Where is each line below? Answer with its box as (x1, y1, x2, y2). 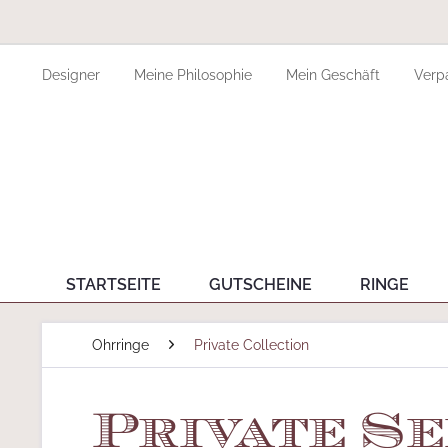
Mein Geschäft (286, 67, 384, 83)
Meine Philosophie (134, 67, 256, 83)
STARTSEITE (66, 275, 161, 294)
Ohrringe (92, 337, 149, 353)
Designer (42, 67, 104, 83)
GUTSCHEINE (209, 275, 312, 294)
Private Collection (194, 337, 309, 353)
